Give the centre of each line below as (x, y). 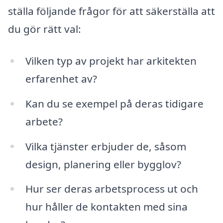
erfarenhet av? (61, 78)
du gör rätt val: (45, 29)
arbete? (44, 121)
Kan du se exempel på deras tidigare (114, 103)
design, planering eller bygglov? (103, 164)
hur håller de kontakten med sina (106, 207)
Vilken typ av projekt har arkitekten (111, 60)
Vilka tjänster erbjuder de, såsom (106, 146)
